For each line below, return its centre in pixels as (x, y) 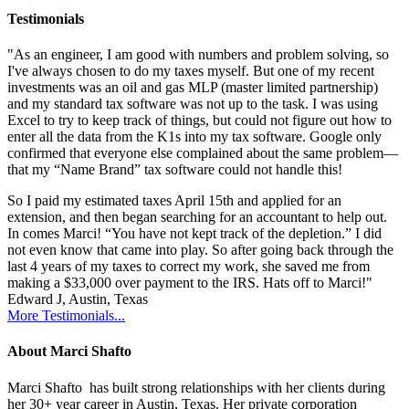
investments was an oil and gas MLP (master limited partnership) (193, 88)
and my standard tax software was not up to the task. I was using (193, 104)
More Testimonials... (66, 316)
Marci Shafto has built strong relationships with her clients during (196, 387)
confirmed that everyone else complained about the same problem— (203, 153)
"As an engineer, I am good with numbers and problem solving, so (198, 55)
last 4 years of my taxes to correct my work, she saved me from (189, 267)
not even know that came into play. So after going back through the (200, 250)
